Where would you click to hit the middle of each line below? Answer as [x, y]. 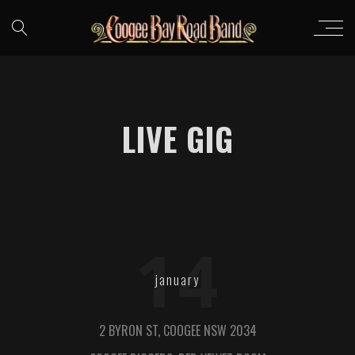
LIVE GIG [177, 139]
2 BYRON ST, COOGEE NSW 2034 [177, 330]
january [177, 280]
